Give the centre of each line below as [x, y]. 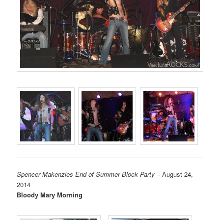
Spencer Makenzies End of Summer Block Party [86, 174]
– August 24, [174, 174]
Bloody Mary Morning [50, 194]
